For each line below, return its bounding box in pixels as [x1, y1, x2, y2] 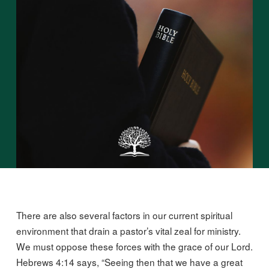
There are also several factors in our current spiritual [16, 208, 232, 222]
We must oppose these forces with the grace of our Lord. [16, 240, 253, 253]
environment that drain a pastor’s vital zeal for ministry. [16, 224, 241, 238]
